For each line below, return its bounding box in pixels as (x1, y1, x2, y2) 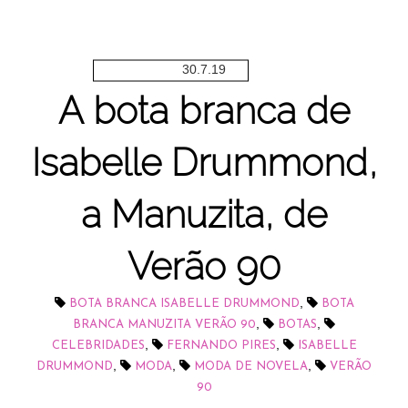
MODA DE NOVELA (194, 361, 308, 373)
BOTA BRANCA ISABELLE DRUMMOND (68, 298, 300, 311)
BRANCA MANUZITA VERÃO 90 (73, 319, 256, 331)
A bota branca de (58, 88, 350, 134)
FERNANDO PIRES (166, 340, 276, 352)
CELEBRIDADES (51, 340, 145, 352)
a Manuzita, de (81, 192, 327, 238)
